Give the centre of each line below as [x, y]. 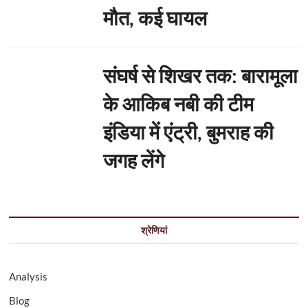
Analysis [29, 277]
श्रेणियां [154, 231]
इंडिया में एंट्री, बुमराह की [188, 132]
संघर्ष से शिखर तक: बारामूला [200, 76]
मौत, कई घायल [155, 18]
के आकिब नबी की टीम [178, 104]
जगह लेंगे [133, 160]
